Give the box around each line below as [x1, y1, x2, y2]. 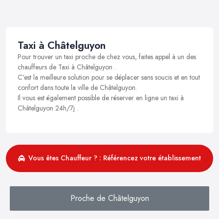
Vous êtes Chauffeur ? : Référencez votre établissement [28, 153, 201, 163]
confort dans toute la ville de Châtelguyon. [18, 82, 137, 92]
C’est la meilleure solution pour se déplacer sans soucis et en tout [18, 72, 200, 82]
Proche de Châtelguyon [70, 192, 149, 204]
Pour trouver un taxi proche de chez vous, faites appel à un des [18, 51, 196, 62]
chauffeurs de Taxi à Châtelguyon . [18, 62, 116, 72]
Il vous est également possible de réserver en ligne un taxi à [18, 92, 184, 103]
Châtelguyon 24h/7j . [18, 103, 78, 113]
